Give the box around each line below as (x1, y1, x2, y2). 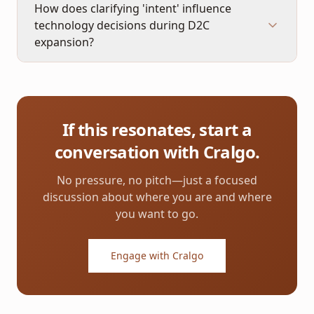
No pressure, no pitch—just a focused (57, 172, 257, 188)
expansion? (34, 34, 94, 50)
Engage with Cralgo (111, 249, 203, 262)
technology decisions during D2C (34, 18, 210, 33)
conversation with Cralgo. (54, 140, 260, 163)
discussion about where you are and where (42, 189, 272, 205)
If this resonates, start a (62, 118, 252, 141)
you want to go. (116, 206, 198, 221)
